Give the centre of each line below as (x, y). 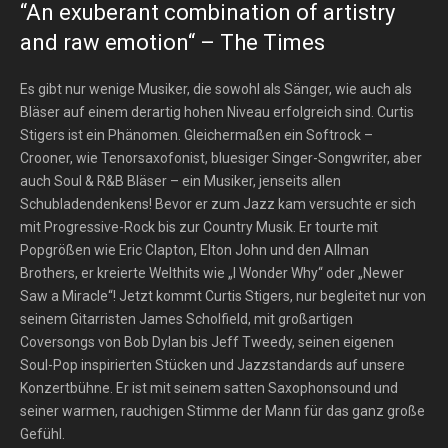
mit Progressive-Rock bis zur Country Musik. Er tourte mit (199, 227)
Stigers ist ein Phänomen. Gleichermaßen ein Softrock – (196, 135)
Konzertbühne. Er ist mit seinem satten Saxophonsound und (209, 388)
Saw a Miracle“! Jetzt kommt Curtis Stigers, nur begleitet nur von (223, 296)
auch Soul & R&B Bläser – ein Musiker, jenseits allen (180, 181)
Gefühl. (42, 434)
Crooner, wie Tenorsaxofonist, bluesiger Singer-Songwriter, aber (221, 158)
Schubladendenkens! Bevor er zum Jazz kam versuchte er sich (218, 204)
